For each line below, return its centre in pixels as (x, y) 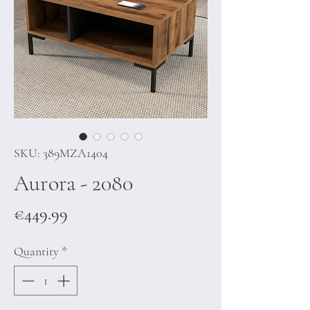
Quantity (36, 251)
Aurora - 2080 (73, 183)
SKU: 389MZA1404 (61, 153)
